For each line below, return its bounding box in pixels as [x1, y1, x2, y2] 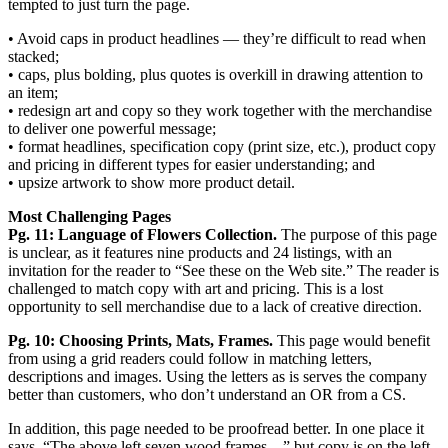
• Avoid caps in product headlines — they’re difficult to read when [8, 30, 426, 48]
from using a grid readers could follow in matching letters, [8, 350, 372, 368]
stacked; [8, 48, 59, 66]
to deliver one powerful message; [8, 120, 216, 138]
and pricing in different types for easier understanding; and [8, 156, 375, 174]
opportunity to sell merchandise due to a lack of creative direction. [8, 298, 422, 316]
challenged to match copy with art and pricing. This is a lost [8, 280, 383, 298]
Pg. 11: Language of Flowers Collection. [8, 226, 277, 244]
